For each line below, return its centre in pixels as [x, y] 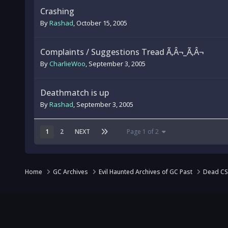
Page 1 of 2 [144, 132]
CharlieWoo [67, 64]
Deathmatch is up [74, 93]
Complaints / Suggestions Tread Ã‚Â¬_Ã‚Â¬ [122, 52]
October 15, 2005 [102, 23]
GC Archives [71, 172]
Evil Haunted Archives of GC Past [146, 172]
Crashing [57, 11]
